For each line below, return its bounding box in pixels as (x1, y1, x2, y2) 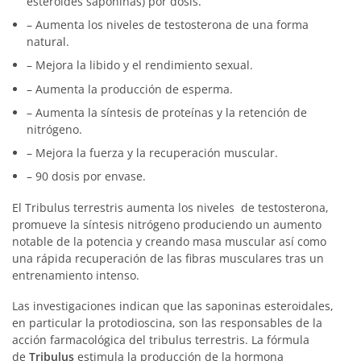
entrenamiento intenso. (12, 267, 139, 283)
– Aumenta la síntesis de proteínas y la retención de (26, 104, 307, 120)
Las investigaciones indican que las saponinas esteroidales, (12, 298, 334, 314)
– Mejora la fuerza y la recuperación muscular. (26, 144, 278, 160)
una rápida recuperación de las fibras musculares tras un (12, 250, 324, 266)
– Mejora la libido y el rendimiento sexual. (26, 57, 253, 73)
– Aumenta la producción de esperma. (26, 81, 233, 97)
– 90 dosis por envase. (26, 168, 146, 185)
